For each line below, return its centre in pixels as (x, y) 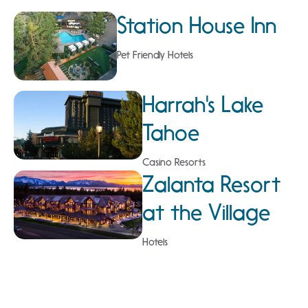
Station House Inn (197, 25)
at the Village (206, 212)
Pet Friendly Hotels (155, 55)
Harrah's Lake (202, 104)
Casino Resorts (174, 162)
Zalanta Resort (211, 184)
